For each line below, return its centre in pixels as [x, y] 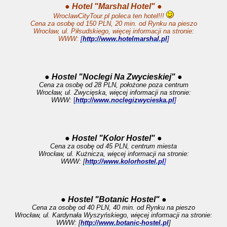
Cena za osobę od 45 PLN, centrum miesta [113, 146]
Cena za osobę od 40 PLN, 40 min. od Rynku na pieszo [113, 207]
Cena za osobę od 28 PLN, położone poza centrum [113, 85]
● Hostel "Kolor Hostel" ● [113, 138]
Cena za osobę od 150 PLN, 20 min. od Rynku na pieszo [113, 24]
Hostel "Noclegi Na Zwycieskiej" [115, 77]
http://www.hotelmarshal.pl [125, 39]
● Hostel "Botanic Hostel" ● [113, 199]
